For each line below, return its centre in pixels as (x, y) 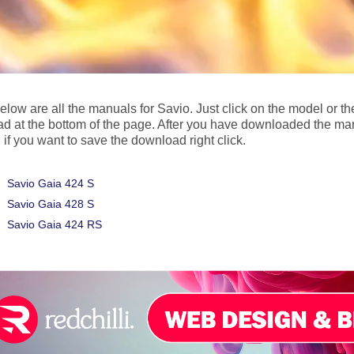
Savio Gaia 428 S (51, 204)
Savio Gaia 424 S (51, 183)
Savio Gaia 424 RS (55, 224)
